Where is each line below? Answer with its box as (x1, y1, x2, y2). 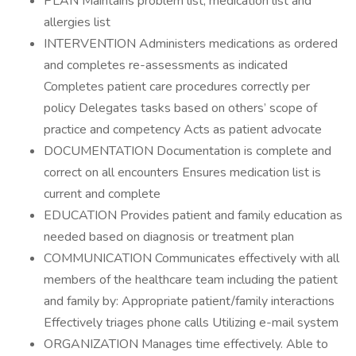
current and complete (44, 185, 161, 203)
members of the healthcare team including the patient (44, 271, 338, 288)
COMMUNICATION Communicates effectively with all (44, 250, 339, 267)
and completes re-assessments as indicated (44, 56, 288, 74)
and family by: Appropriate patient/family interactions (44, 292, 335, 310)
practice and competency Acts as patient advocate (44, 121, 322, 138)
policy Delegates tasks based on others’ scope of (44, 99, 317, 117)
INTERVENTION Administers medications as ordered (44, 35, 338, 52)
